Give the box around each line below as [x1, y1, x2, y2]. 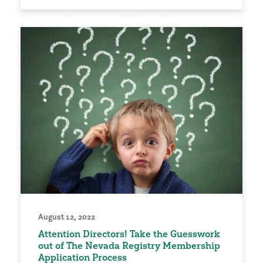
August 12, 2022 [38, 211, 95, 222]
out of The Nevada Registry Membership [38, 239, 220, 251]
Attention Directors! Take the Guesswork [38, 227, 220, 240]
